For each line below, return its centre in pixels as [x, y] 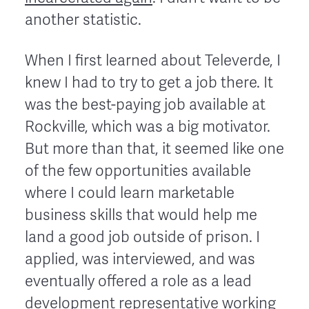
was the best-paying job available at [145, 104]
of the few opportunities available [138, 171]
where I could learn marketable [130, 193]
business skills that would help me [141, 215]
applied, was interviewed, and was [140, 259]
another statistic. [83, 20]
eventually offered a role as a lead [138, 281]
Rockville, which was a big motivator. [148, 127]
